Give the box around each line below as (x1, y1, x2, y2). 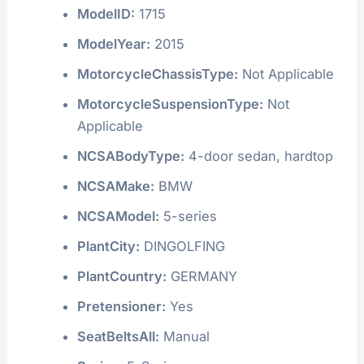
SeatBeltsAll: (76, 327, 159, 344)
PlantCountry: (76, 267, 167, 284)
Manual (158, 327, 210, 344)
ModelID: (76, 5, 135, 22)
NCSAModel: (76, 207, 159, 224)
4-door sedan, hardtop (184, 147, 333, 164)
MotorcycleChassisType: (76, 65, 238, 82)
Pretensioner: (76, 297, 166, 314)
